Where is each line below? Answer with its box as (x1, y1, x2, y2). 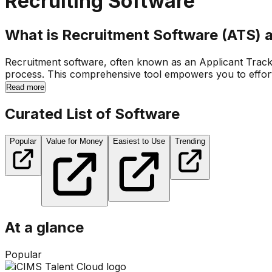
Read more (6, 82, 44, 92)
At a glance (5, 219, 84, 237)
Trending (175, 137, 205, 146)
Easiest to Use (113, 137, 165, 146)
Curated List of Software (5, 104, 180, 123)
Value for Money (46, 137, 103, 146)
